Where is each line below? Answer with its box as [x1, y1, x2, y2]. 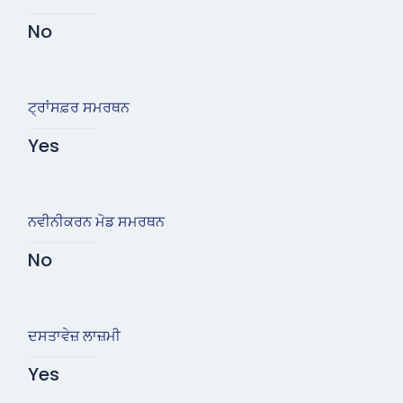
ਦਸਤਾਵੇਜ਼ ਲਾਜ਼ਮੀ [27, 326, 121, 347]
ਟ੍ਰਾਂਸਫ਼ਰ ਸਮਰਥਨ [27, 97, 130, 119]
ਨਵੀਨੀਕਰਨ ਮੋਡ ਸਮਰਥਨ [27, 211, 165, 233]
